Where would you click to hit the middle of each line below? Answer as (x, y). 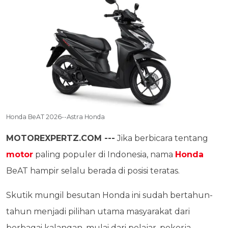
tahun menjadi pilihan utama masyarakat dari (98, 212)
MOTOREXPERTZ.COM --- (61, 138)
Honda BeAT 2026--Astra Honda (55, 117)
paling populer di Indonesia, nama (104, 155)
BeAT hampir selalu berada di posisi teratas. (93, 171)
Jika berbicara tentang (162, 138)
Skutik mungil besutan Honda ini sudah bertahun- (109, 195)
